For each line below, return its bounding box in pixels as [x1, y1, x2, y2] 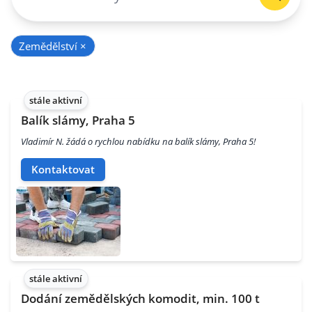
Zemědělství [19, 38, 81, 53]
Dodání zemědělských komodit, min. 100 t [21, 290, 260, 307]
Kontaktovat [31, 162, 95, 177]
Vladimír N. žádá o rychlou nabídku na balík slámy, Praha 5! [21, 134, 256, 148]
